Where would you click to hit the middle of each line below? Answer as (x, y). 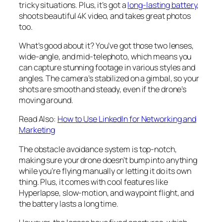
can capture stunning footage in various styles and (107, 68)
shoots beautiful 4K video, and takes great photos (105, 16)
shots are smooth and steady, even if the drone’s (103, 89)
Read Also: (38, 119)
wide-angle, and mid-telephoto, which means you (105, 57)
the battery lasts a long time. (69, 203)
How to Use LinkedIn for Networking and (127, 119)
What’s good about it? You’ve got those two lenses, (106, 46)
